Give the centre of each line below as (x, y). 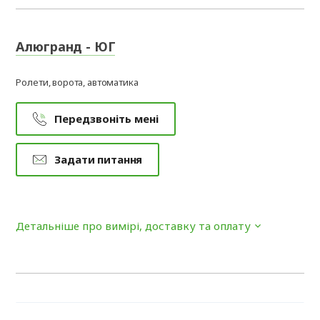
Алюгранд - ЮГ (66, 46)
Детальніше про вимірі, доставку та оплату (134, 226)
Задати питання (99, 159)
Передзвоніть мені (107, 119)
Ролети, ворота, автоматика (77, 82)
